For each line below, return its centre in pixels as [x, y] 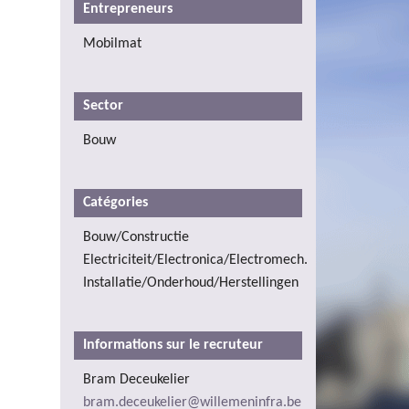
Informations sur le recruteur [173, 345]
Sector [105, 105]
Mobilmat [112, 43]
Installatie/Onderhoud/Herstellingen [191, 283]
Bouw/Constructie [136, 237]
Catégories [117, 202]
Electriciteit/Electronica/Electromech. [195, 260]
